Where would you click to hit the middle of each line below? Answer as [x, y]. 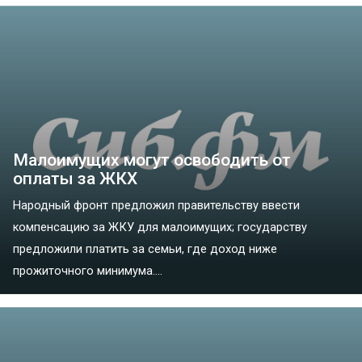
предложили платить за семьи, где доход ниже [145, 249]
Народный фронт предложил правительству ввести [156, 205]
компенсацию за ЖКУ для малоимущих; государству [160, 227]
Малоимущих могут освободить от [152, 160]
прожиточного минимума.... [88, 271]
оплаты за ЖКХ [75, 178]
